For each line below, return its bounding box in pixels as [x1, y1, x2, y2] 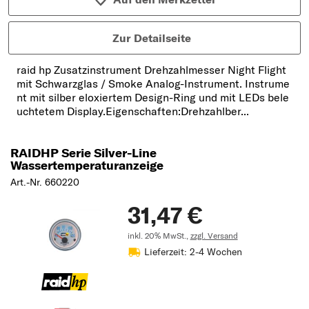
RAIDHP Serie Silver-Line [10, 145, 157, 161]
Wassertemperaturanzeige [10, 157, 163, 174]
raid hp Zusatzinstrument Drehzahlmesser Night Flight [17, 63, 286, 77]
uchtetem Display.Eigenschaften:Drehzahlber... [17, 104, 249, 119]
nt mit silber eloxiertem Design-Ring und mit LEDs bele [17, 90, 289, 105]
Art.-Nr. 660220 [10, 176, 79, 189]
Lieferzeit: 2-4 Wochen [143, 246, 242, 259]
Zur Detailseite [112, 31, 191, 46]
